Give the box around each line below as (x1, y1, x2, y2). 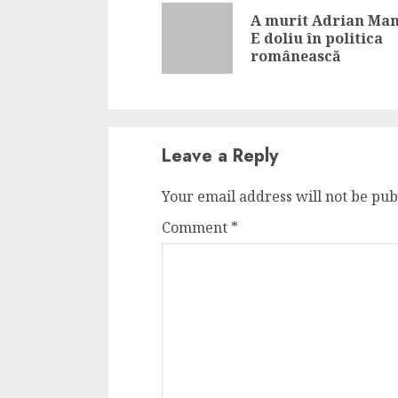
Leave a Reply (162, 143, 278, 169)
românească (251, 46, 341, 66)
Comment (162, 218, 231, 237)
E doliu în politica (251, 28, 383, 48)
